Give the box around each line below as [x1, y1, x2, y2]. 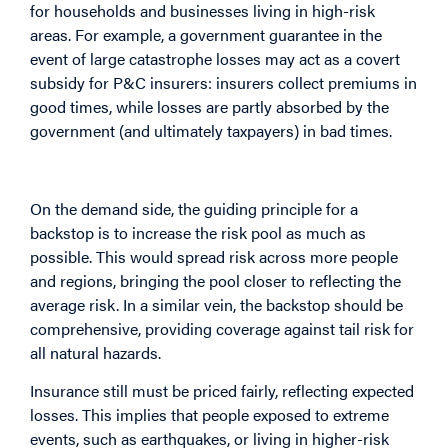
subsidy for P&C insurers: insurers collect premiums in [30, 71, 417, 95]
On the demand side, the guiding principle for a [30, 196, 358, 220]
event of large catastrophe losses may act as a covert [30, 47, 400, 71]
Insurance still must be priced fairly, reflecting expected [30, 378, 414, 402]
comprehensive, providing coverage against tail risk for [30, 316, 414, 340]
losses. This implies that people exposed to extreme [30, 402, 389, 426]
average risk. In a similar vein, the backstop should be [30, 292, 403, 316]
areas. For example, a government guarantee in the [30, 23, 382, 47]
